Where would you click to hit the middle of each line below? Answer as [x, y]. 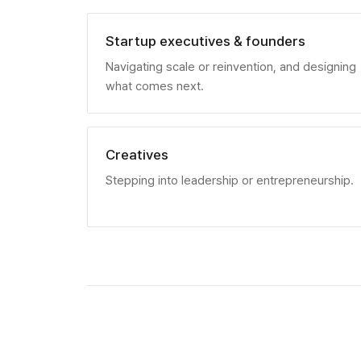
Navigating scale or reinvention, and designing [231, 66]
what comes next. [155, 86]
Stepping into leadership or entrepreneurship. [230, 180]
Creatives [137, 154]
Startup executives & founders [206, 41]
